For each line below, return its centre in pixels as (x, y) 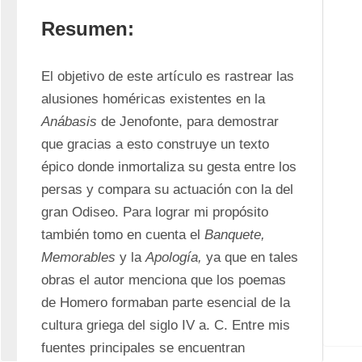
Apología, (174, 257)
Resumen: (88, 29)
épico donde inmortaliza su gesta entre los (169, 167)
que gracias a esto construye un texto (155, 144)
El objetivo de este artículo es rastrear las (168, 76)
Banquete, (235, 235)
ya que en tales (250, 257)
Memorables (78, 257)
